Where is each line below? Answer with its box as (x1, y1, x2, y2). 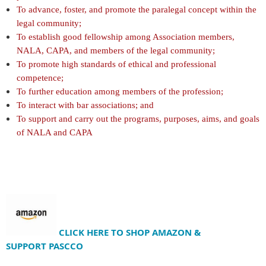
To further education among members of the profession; (17, 87, 223, 97)
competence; (17, 73, 64, 83)
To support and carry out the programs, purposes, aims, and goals (17, 114, 259, 124)
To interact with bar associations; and (17, 100, 154, 110)
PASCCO (49, 240, 83, 253)
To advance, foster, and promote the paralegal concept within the (17, 5, 256, 15)
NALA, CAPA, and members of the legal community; (17, 46, 215, 56)
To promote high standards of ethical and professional (17, 59, 216, 69)
